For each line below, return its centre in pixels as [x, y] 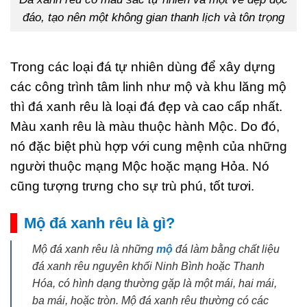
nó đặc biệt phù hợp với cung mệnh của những [149, 147]
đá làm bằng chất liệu [226, 249]
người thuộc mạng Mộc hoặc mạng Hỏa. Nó [140, 167]
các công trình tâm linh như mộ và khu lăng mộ [148, 87]
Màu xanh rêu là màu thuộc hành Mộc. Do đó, [145, 127]
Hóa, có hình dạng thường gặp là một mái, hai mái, [155, 283]
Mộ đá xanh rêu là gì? [99, 223]
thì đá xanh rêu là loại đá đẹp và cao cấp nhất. [146, 107]
